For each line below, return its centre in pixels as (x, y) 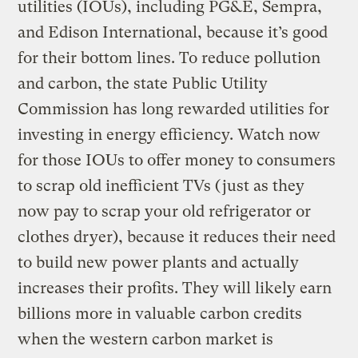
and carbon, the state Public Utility (143, 83)
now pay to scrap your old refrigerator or (165, 211)
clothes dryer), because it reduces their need (177, 237)
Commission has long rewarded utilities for (174, 109)
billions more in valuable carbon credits (160, 313)
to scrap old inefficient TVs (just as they (161, 185)
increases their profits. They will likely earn (175, 288)
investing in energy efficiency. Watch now (169, 134)
